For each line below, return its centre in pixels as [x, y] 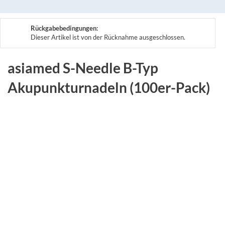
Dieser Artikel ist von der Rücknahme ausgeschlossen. [108, 37]
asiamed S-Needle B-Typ [83, 68]
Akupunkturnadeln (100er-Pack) [109, 87]
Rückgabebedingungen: [64, 28]
